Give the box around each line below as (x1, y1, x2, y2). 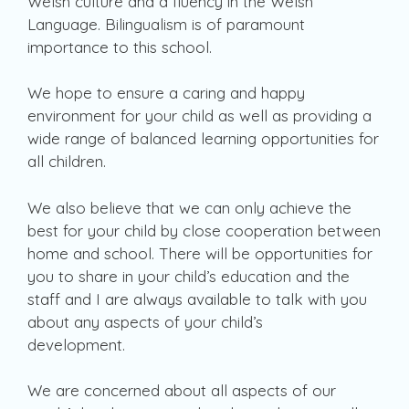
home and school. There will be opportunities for (27, 243, 372, 263)
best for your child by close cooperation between (27, 220, 381, 240)
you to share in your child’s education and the (27, 266, 350, 286)
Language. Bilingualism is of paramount (27, 14, 305, 34)
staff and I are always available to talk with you (27, 288, 367, 309)
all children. (27, 152, 106, 172)
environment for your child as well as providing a (27, 106, 372, 126)
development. (27, 334, 225, 354)
